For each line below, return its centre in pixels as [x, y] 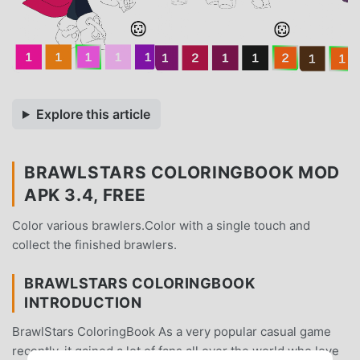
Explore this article [93, 114]
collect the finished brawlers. [94, 244]
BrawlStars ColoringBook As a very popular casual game [172, 331]
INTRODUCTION [83, 302]
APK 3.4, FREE [86, 194]
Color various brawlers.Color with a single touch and [161, 225]
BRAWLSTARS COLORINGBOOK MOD [182, 172]
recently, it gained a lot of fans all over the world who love [176, 350]
